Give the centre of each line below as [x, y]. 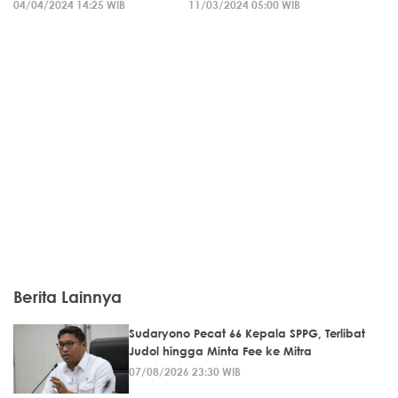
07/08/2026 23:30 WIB [185, 371]
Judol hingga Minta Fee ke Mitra [220, 350]
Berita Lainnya [68, 296]
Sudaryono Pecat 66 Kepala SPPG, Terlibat [247, 333]
